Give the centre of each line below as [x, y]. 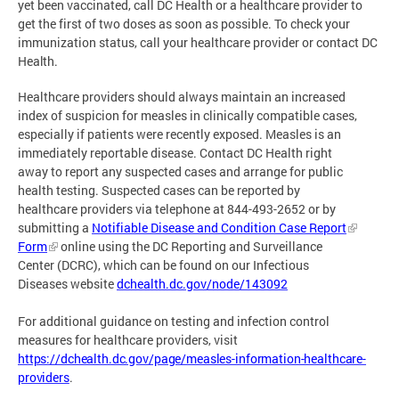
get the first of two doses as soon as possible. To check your [184, 23]
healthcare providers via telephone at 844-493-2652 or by [177, 209]
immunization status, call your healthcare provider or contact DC [198, 42]
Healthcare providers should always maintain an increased [182, 97]
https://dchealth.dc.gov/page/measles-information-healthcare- [192, 359]
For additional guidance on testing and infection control [174, 322]
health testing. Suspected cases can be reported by [159, 191]
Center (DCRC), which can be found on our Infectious [163, 265]
